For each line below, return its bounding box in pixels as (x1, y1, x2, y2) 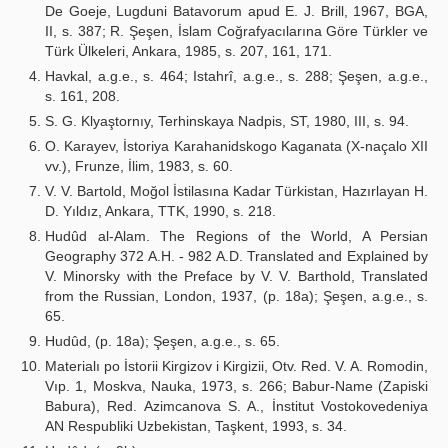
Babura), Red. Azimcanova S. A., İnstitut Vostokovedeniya (45, 398, 428, 414)
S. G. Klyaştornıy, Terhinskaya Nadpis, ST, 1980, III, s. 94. (45, 113, 409, 129)
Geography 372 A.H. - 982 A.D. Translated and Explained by (45, 248, 428, 264)
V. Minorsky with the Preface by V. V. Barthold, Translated (45, 268, 428, 284)
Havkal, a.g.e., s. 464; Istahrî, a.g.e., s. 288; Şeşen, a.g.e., (45, 68, 428, 84)
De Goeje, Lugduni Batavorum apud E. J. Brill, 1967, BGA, (45, 3, 428, 19)
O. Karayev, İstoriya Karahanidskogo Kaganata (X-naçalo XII (45, 138, 428, 154)
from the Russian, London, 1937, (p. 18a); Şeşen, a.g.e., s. (45, 288, 428, 304)
